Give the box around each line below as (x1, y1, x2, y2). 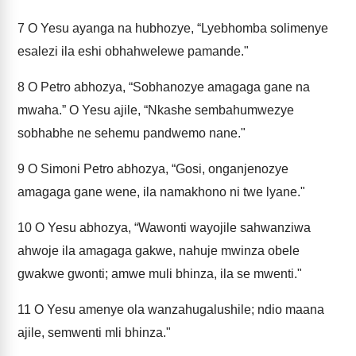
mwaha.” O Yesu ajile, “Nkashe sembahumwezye (17, 103, 294, 117)
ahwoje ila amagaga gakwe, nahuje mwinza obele (17, 244, 300, 257)
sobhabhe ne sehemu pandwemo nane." (17, 126, 246, 140)
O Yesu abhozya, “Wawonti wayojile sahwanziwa (32, 221, 311, 234)
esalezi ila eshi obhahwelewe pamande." (17, 44, 249, 58)
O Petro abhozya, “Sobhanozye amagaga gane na (25, 80, 310, 94)
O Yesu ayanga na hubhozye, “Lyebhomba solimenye (25, 21, 328, 35)
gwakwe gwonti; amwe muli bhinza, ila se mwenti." (17, 267, 302, 281)
